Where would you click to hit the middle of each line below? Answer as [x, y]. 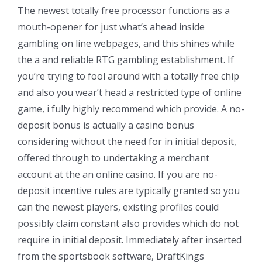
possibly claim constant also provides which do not [128, 223]
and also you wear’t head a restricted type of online [130, 92]
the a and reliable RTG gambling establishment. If [126, 59]
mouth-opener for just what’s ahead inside [111, 27]
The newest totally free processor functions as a [124, 10]
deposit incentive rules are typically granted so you [129, 190]
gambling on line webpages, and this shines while [126, 43]
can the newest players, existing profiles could [118, 207]
